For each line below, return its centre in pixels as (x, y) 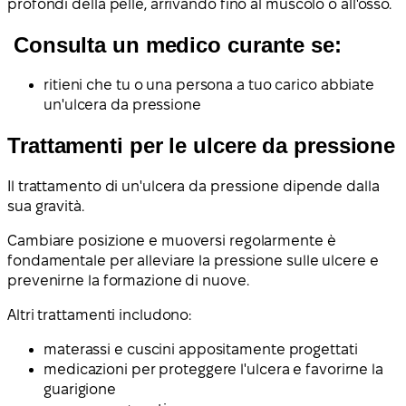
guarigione (80, 390)
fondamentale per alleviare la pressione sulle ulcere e (193, 261)
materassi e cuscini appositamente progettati (201, 350)
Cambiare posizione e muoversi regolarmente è (172, 241)
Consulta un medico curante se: (178, 44)
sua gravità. (46, 207)
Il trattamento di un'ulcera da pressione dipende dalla (193, 187)
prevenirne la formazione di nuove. (128, 281)
